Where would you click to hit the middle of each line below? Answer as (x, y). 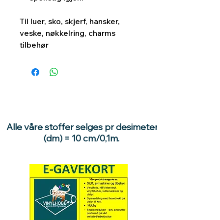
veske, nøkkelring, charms (68, 33)
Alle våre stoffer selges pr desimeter (82, 127)
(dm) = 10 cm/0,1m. (82, 138)
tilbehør (34, 45)
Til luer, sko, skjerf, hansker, (70, 21)
